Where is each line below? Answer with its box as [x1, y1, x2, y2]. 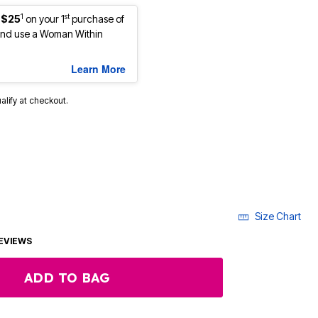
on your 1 [26, 13, 65, 26]
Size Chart [255, 210, 301, 223]
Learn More [71, 62, 126, 77]
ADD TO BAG [24, 269, 111, 286]
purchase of [70, 13, 124, 26]
